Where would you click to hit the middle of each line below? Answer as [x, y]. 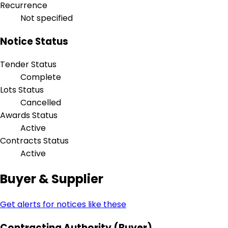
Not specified [47, 18]
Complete [41, 77]
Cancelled [41, 103]
